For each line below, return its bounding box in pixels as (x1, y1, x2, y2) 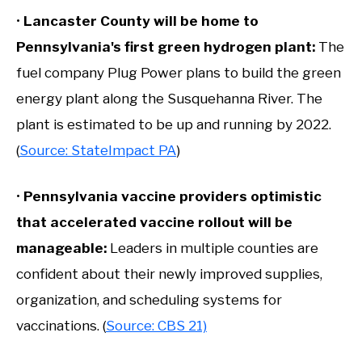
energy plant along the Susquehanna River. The (16, 90, 322, 107)
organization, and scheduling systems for (16, 292, 282, 309)
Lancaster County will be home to (23, 12, 259, 29)
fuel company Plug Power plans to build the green (16, 64, 341, 81)
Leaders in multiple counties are (107, 240, 318, 257)
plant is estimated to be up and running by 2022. (16, 116, 331, 133)
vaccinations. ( (16, 318, 106, 335)
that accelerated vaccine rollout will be (16, 214, 293, 231)
